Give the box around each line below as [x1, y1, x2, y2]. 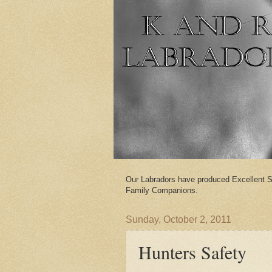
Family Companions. [126, 186, 198, 195]
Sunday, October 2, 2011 [126, 214, 231, 225]
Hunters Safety [138, 240, 246, 264]
